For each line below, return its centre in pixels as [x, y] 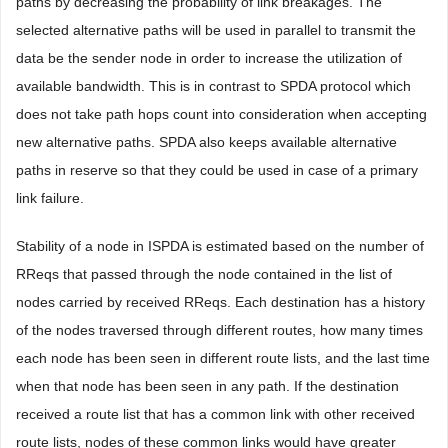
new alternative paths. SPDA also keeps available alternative [206, 142]
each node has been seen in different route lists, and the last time [223, 358]
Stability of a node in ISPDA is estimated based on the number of [220, 246]
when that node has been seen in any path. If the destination [207, 386]
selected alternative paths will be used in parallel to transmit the [216, 30]
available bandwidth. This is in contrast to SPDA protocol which [213, 86]
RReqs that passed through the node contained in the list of [204, 274]
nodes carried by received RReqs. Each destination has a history [220, 302]
